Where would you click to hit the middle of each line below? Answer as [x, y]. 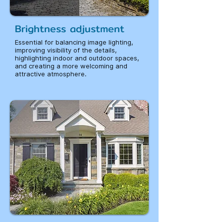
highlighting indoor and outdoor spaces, [77, 58]
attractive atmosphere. [51, 74]
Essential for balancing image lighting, [74, 42]
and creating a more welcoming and [71, 66]
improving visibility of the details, [66, 50]
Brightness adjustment [70, 28]
